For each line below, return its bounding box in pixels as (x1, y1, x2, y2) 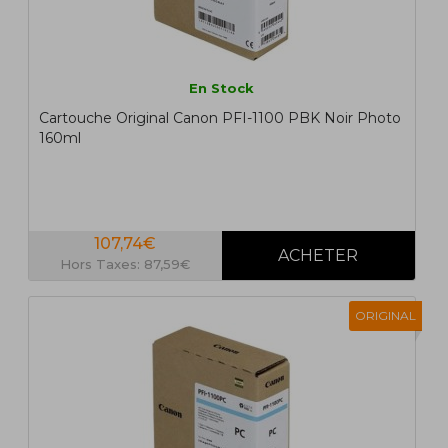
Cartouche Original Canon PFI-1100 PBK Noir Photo (38, 109, 401, 128)
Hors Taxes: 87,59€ (60, 256, 191, 273)
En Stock (189, 80, 255, 97)
